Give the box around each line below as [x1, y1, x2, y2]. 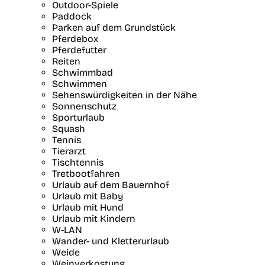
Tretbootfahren [52, 167, 120, 179]
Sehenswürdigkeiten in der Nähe [52, 89, 197, 101]
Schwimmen [52, 77, 107, 89]
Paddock [52, 10, 92, 22]
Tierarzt [52, 145, 86, 157]
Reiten [52, 55, 80, 67]
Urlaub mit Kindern [52, 212, 135, 224]
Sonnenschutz [52, 100, 117, 112]
